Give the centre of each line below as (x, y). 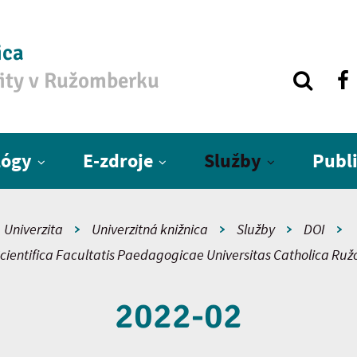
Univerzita (33, 229)
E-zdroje (118, 161)
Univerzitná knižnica (149, 229)
